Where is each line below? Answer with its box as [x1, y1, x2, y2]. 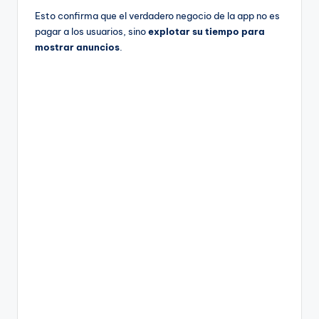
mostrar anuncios [35, 41, 120, 53]
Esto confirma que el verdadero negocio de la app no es [35, 10, 280, 22]
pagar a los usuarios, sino [35, 26, 148, 38]
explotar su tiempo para [148, 26, 265, 38]
